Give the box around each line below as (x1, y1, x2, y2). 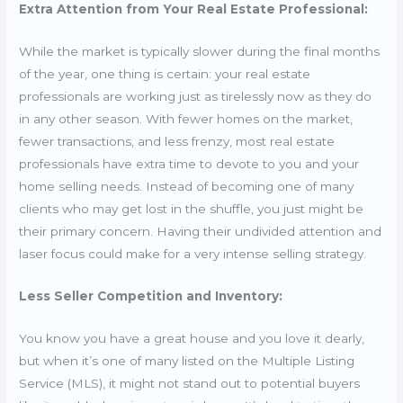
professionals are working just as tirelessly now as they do (19, 88, 372, 103)
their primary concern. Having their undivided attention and (19, 223, 382, 238)
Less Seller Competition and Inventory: (19, 288, 283, 303)
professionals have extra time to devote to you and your (19, 156, 360, 171)
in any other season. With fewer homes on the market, (19, 111, 354, 126)
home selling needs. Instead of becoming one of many (19, 178, 354, 193)
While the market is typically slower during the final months (19, 43, 381, 58)
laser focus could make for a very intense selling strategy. (19, 246, 371, 261)
